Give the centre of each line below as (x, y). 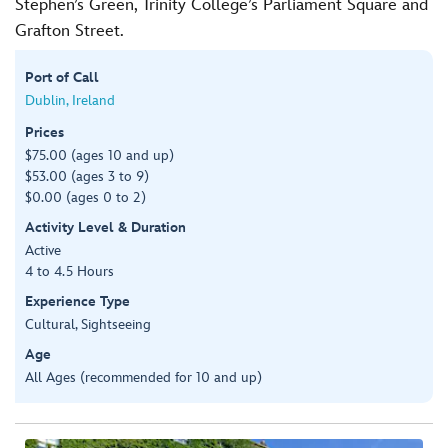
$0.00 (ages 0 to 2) (85, 197)
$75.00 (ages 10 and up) (99, 155)
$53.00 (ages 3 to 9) (87, 176)
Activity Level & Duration (105, 227)
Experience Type (77, 301)
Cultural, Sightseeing (88, 324)
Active (43, 250)
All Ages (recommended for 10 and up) (143, 377)
